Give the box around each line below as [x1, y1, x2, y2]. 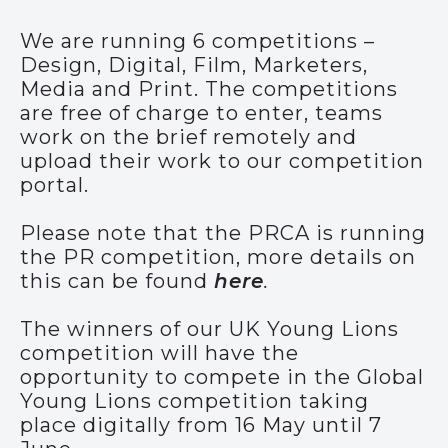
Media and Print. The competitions [20, 77, 398, 101]
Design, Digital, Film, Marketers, [20, 53, 368, 77]
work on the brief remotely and [20, 125, 357, 149]
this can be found [20, 269, 214, 293]
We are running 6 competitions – [20, 29, 375, 53]
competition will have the [20, 341, 299, 365]
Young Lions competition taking [20, 389, 369, 413]
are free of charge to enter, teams [20, 101, 383, 125]
